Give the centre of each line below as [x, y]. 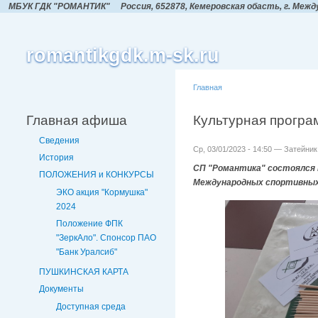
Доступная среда [91, 306]
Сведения [59, 141]
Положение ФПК [89, 223]
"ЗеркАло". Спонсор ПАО [106, 237]
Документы [61, 289]
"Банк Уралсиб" [87, 252]
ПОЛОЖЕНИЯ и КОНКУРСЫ [97, 175]
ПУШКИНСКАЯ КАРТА [84, 272]
